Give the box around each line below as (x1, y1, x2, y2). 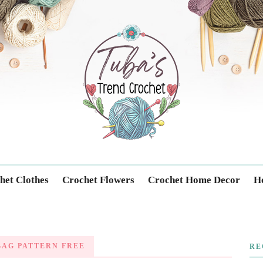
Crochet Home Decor (148, 174, 240, 186)
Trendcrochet (72, 12, 177, 33)
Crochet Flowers (62, 174, 134, 186)
